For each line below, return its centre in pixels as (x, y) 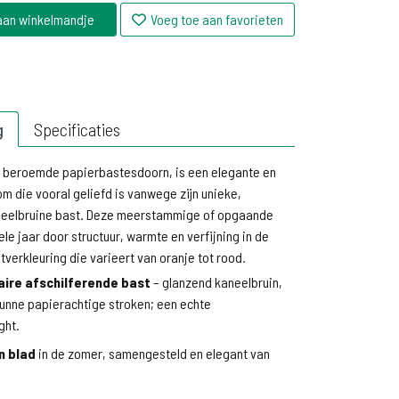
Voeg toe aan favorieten (217, 19)
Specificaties (77, 129)
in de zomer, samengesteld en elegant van (153, 353)
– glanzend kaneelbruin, (216, 282)
